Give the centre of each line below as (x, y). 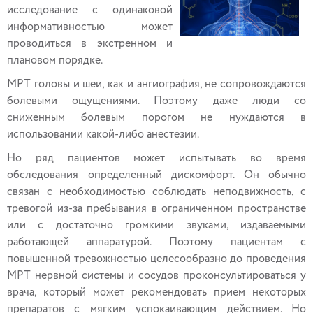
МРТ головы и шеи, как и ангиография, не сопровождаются (156, 85)
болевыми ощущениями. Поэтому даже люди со (156, 101)
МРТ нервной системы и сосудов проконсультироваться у (156, 276)
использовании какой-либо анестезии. (103, 135)
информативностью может (90, 27)
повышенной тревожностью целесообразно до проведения (156, 259)
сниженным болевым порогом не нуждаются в (156, 118)
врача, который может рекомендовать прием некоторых (156, 293)
